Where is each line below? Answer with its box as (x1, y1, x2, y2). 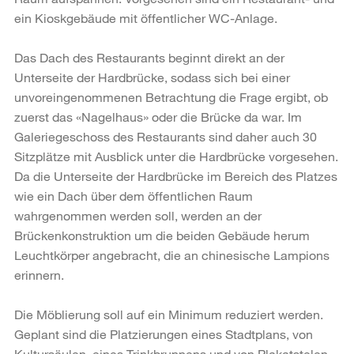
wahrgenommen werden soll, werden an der (14, 207, 262, 223)
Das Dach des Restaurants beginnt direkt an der (14, 49, 284, 65)
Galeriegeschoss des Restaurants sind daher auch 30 (14, 128, 317, 144)
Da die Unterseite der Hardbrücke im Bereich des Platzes (14, 168, 337, 183)
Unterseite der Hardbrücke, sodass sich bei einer (14, 69, 290, 85)
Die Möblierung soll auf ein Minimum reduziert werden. (14, 306, 323, 322)
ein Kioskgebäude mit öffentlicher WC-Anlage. (14, 9, 277, 25)
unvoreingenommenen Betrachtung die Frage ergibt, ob (14, 88, 328, 104)
